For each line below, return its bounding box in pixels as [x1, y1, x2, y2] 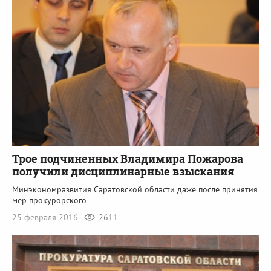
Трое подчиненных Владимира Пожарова [12, 151, 243, 166]
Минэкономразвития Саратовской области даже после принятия [12, 184, 258, 195]
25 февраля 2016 [12, 212, 80, 223]
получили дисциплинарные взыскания [12, 164, 235, 179]
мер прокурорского [12, 195, 87, 206]
